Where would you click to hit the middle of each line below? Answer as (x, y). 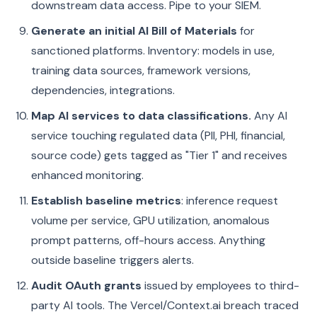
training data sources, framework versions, (141, 70)
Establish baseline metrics (106, 201)
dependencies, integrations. (103, 90)
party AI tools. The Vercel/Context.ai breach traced (165, 305)
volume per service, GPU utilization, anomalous (150, 220)
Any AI (269, 116)
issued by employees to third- (220, 286)
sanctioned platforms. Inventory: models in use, (153, 51)
